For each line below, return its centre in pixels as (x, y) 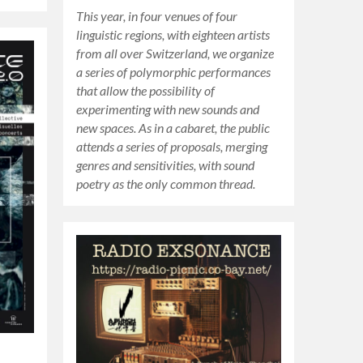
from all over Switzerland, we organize (175, 53)
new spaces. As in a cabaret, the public (173, 128)
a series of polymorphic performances (174, 72)
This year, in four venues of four (157, 16)
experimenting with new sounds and (168, 109)
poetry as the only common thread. (166, 184)
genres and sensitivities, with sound (166, 165)
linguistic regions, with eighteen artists (173, 34)
